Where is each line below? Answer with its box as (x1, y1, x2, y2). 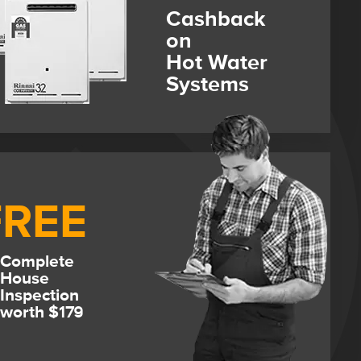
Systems (165, 71, 249, 98)
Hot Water (165, 49, 268, 76)
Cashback (165, 6, 265, 32)
